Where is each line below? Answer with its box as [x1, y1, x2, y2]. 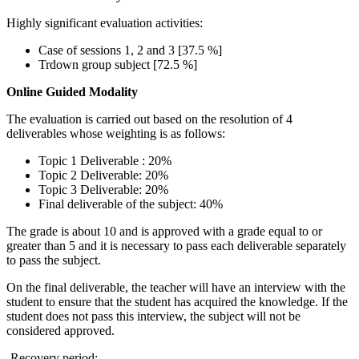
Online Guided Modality [6, 85, 138, 99]
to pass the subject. [6, 253, 101, 268]
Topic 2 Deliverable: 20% [38, 168, 168, 183]
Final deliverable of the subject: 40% [38, 197, 223, 212]
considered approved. [6, 324, 115, 338]
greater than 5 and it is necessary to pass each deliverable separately [6, 239, 346, 253]
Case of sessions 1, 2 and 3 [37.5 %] [38, 43, 222, 58]
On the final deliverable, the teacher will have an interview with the [6, 280, 345, 295]
